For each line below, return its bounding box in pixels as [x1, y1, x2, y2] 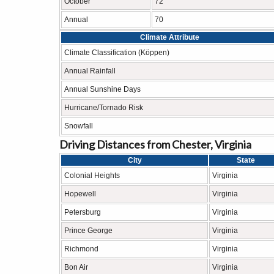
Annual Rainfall [64, 67, 116, 75]
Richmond [64, 245, 98, 253]
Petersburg [64, 208, 101, 217]
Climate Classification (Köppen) [64, 48, 169, 57]
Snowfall [64, 122, 93, 130]
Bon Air [64, 263, 88, 272]
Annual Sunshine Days [64, 85, 141, 94]
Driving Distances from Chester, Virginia [59, 138, 251, 151]
